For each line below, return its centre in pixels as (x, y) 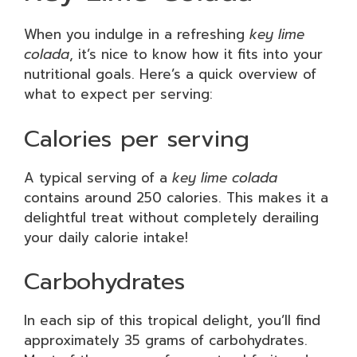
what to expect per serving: (118, 94)
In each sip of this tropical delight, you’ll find (172, 320)
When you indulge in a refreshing (137, 34)
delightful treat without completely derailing (171, 217)
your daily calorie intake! (106, 237)
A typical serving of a (98, 177)
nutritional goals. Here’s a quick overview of (170, 74)
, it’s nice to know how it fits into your (196, 54)
